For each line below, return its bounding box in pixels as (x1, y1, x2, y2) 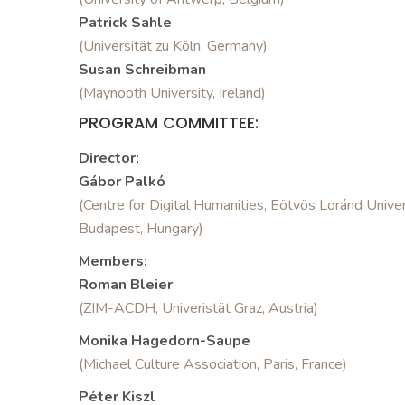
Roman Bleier (79, 275, 173, 295)
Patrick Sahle (79, 13, 172, 33)
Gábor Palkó (79, 172, 165, 192)
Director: (79, 148, 139, 168)
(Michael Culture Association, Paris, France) (79, 354, 347, 374)
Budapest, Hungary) (79, 219, 203, 239)
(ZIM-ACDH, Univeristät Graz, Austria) (79, 298, 318, 318)
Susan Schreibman (79, 60, 206, 80)
